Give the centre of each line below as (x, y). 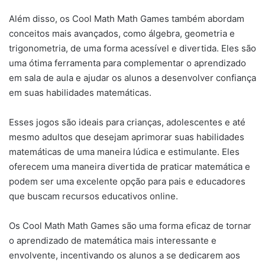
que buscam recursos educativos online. (93, 196)
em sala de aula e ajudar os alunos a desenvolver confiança (132, 78)
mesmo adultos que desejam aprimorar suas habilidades (127, 137)
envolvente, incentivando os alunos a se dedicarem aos (125, 256)
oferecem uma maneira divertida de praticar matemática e (130, 167)
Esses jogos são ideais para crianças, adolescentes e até (127, 122)
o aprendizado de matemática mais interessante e (113, 241)
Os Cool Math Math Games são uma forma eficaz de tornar (130, 226)
